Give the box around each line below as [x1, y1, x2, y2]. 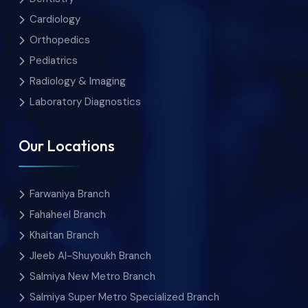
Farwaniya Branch [30, 186, 110, 201]
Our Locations [19, 135, 115, 155]
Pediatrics [30, 54, 78, 68]
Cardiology [30, 12, 80, 27]
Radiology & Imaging [30, 74, 126, 89]
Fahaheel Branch [30, 207, 106, 221]
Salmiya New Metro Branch [30, 269, 155, 283]
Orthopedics [30, 33, 90, 47]
